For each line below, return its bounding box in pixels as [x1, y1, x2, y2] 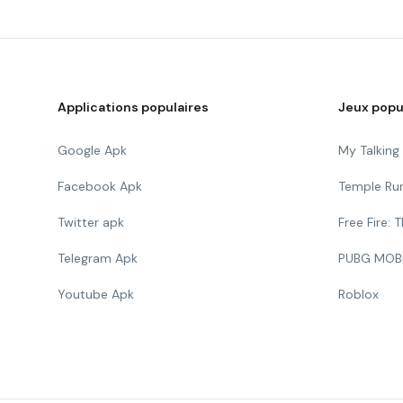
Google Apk [58, 142, 127, 158]
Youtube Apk [58, 286, 134, 302]
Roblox [338, 286, 379, 302]
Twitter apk [58, 214, 124, 230]
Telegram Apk [58, 250, 138, 266]
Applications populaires [58, 99, 209, 115]
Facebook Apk [58, 178, 142, 194]
